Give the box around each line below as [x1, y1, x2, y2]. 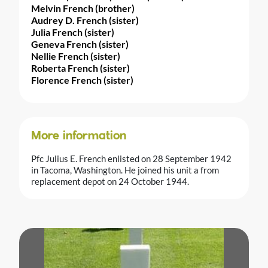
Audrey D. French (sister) [31, 14, 139, 26]
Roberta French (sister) [31, 62, 130, 74]
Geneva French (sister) [31, 38, 129, 50]
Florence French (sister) [31, 74, 133, 86]
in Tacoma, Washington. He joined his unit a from [31, 164, 219, 175]
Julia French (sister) [31, 26, 114, 38]
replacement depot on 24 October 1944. [31, 175, 189, 187]
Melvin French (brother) [31, 2, 135, 14]
